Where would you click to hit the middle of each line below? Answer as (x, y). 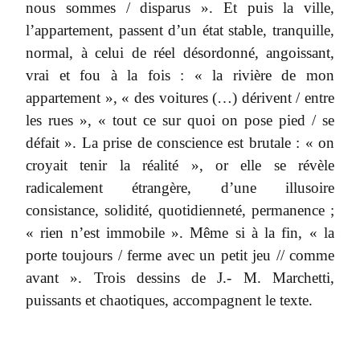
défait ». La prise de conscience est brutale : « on (180, 143)
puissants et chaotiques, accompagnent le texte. (169, 300)
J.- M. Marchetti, (276, 278)
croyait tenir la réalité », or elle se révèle (180, 165)
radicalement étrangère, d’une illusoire (180, 188)
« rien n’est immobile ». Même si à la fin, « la (180, 233)
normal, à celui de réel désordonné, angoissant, (180, 53)
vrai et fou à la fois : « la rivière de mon (180, 75)
